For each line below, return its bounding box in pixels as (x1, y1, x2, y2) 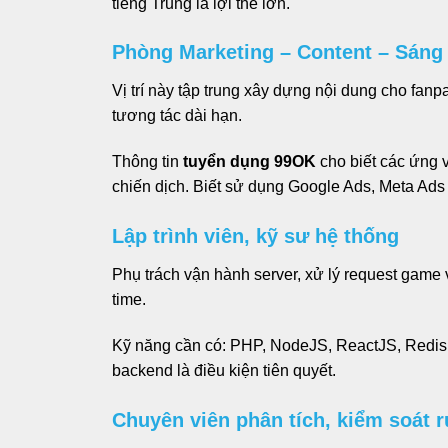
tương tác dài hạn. (112, 107, 242, 125)
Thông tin (112, 153, 179, 171)
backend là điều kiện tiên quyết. (112, 361, 336, 379)
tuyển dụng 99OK (179, 153, 316, 171)
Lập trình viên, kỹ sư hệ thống (112, 225, 399, 248)
